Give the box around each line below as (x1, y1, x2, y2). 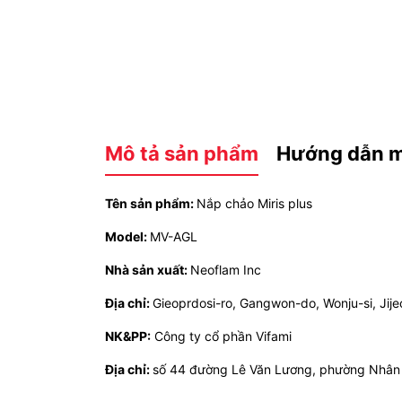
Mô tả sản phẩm (105, 142, 258, 165)
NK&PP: (105, 328, 151, 344)
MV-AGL (150, 229, 197, 244)
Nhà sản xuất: (105, 262, 190, 277)
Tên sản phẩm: (105, 196, 197, 211)
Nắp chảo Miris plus (197, 196, 312, 211)
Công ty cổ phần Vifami (151, 328, 292, 344)
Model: (105, 229, 150, 244)
